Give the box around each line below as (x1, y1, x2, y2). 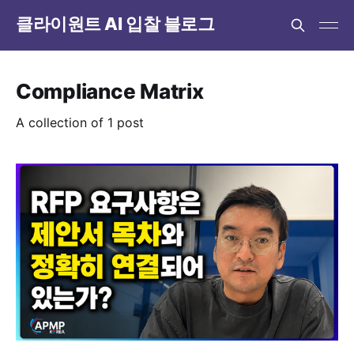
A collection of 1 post (16, 115, 144, 130)
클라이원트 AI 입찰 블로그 (16, 13, 215, 34)
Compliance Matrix (16, 79, 204, 104)
